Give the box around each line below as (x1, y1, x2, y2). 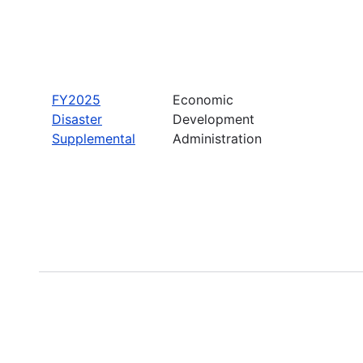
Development (173, 110, 254, 127)
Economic (173, 91, 233, 108)
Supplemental (52, 130, 135, 147)
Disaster (52, 110, 102, 127)
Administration (173, 130, 262, 147)
